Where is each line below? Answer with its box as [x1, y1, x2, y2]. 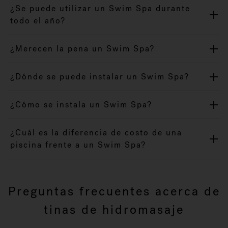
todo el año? [10, 15, 66, 26]
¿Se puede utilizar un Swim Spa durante [10, 3, 190, 14]
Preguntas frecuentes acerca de [8, 183, 220, 199]
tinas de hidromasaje [44, 202, 184, 218]
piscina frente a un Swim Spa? [10, 139, 146, 150]
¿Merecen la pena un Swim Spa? [10, 43, 155, 54]
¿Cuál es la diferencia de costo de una [10, 127, 182, 138]
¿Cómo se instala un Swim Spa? [10, 99, 152, 110]
